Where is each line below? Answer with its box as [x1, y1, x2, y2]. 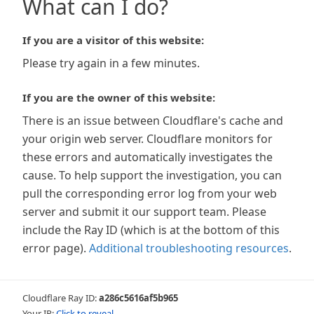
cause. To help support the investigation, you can [22, 168, 282, 183]
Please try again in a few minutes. [22, 55, 200, 71]
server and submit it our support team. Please [22, 204, 266, 219]
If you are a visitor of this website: [22, 33, 204, 47]
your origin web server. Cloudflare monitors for [22, 131, 273, 146]
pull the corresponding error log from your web [22, 186, 277, 201]
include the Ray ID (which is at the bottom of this [22, 222, 280, 238]
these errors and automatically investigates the [22, 149, 273, 165]
